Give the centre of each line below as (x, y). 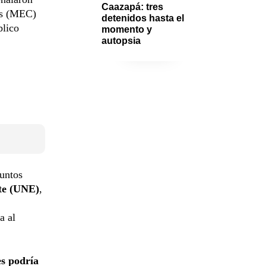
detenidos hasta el (143, 18)
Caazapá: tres (132, 7)
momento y (127, 29)
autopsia (121, 40)
